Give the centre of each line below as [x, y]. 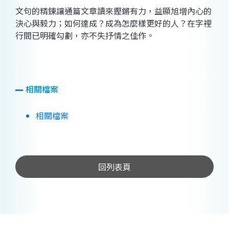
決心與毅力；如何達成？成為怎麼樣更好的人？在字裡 [113, 23]
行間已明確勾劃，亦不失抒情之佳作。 [85, 36]
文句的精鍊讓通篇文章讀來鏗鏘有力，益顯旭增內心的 [113, 11]
